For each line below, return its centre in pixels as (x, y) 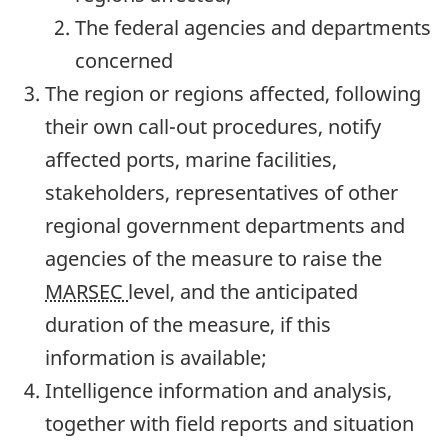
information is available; (156, 357)
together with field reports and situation (229, 423)
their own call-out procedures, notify (213, 126)
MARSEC (86, 291)
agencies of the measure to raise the (213, 258)
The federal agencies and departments (253, 27)
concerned (124, 60)
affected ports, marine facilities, (191, 159)
